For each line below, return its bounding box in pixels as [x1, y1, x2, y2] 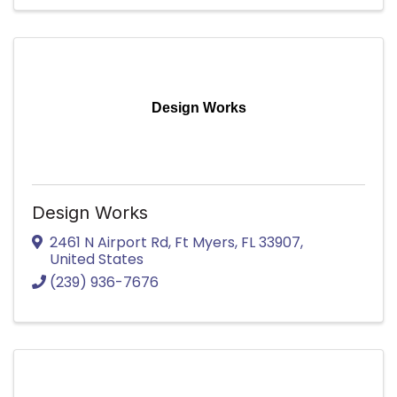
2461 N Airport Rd [50, 231, 168, 253]
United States [50, 248, 144, 269]
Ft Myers [175, 231, 235, 253]
